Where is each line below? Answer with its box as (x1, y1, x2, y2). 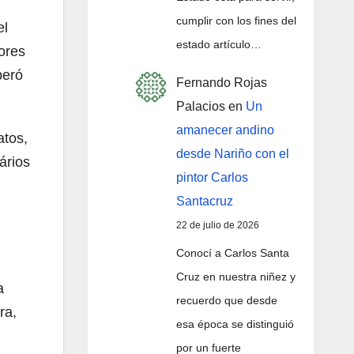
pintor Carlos (175, 171, 248, 185)
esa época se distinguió (175, 318, 294, 331)
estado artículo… (175, 37, 262, 51)
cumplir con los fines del (175, 13, 296, 27)
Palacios (175, 100, 225, 114)
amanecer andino (175, 123, 274, 137)
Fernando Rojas (175, 76, 267, 90)
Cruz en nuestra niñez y (175, 270, 296, 284)
